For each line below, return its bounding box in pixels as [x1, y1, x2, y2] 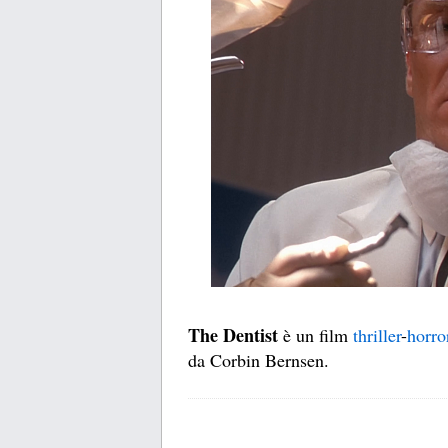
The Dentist [188, 322, 278, 349]
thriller [353, 323, 401, 348]
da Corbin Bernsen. [188, 348, 329, 373]
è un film [278, 323, 353, 348]
